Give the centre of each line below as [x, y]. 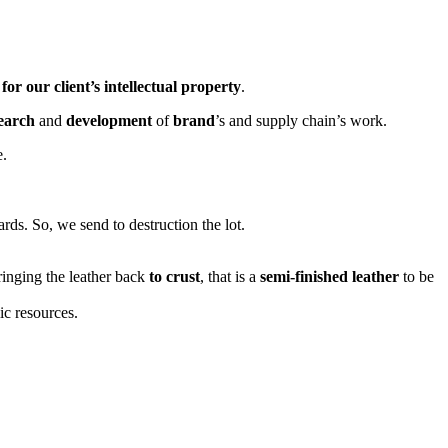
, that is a [230, 276]
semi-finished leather [329, 276]
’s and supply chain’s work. [301, 120]
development [109, 120]
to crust [174, 276]
